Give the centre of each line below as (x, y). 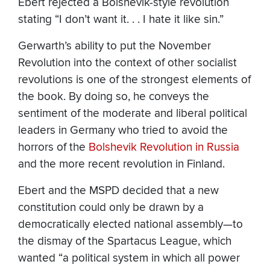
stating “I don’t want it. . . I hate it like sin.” (121, 20)
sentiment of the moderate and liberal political (133, 114)
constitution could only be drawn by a (111, 208)
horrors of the (53, 148)
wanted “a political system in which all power (129, 259)
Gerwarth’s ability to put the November (115, 46)
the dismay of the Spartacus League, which (125, 242)
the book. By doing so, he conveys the (114, 97)
